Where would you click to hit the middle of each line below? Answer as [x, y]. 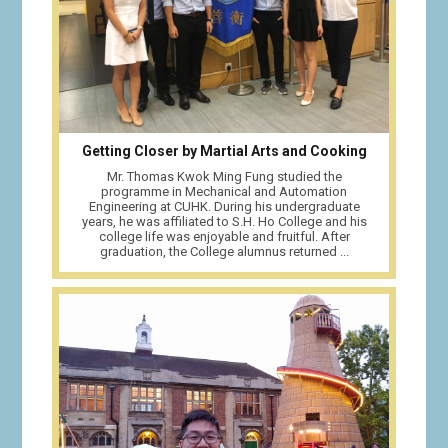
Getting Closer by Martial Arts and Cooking [224, 150]
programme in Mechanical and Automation [224, 191]
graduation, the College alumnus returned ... [224, 251]
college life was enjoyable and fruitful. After [224, 236]
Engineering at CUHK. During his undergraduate [224, 206]
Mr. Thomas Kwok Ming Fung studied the [224, 176]
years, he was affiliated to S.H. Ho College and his [224, 221]
